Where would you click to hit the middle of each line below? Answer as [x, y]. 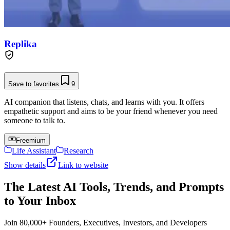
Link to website [83, 165]
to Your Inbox [40, 201]
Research [79, 151]
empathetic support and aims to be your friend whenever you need [111, 111]
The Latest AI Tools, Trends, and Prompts [114, 187]
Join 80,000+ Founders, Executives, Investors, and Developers [106, 222]
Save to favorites [34, 84]
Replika [21, 44]
